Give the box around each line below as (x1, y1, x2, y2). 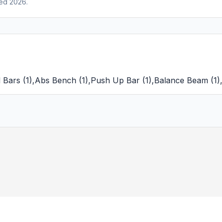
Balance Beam (154, 75, 208, 86)
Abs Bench (35, 75, 76, 86)
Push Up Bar (91, 75, 140, 86)
